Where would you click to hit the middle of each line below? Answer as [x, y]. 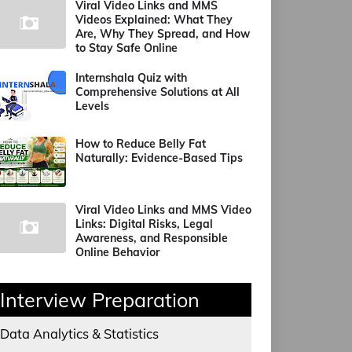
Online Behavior [117, 252]
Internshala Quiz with [131, 78]
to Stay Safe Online [126, 48]
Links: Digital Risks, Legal [144, 224]
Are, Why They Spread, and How [163, 34]
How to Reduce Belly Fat [141, 144]
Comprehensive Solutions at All [158, 92]
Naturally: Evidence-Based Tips [159, 158]
